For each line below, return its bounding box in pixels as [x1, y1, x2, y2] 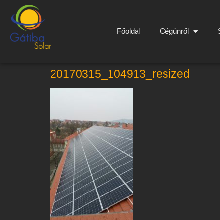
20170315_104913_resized [50, 67, 190, 80]
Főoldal [117, 27, 140, 36]
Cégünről [160, 27, 189, 36]
